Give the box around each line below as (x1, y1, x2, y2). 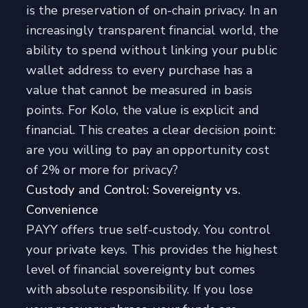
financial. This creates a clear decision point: (26, 122, 276, 139)
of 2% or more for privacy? (26, 162, 179, 179)
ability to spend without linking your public (26, 42, 278, 59)
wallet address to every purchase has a (26, 62, 253, 79)
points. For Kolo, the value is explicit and (26, 102, 260, 119)
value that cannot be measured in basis (26, 82, 253, 99)
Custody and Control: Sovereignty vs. (26, 181, 241, 199)
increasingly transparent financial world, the (26, 22, 279, 39)
